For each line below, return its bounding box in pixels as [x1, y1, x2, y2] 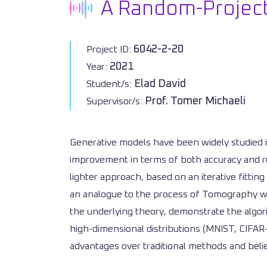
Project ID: [86, 45, 133, 54]
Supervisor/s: [86, 97, 145, 106]
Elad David [134, 79, 186, 89]
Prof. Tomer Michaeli [145, 96, 246, 107]
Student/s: [86, 79, 134, 89]
